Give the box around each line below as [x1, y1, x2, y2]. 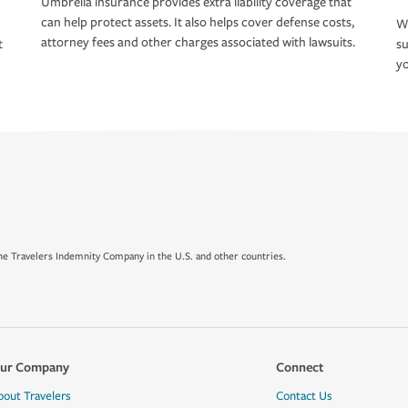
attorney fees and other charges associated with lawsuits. [41, 35, 355, 51]
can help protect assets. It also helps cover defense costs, [41, 15, 354, 31]
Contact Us [275, 389, 332, 403]
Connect [275, 358, 323, 375]
